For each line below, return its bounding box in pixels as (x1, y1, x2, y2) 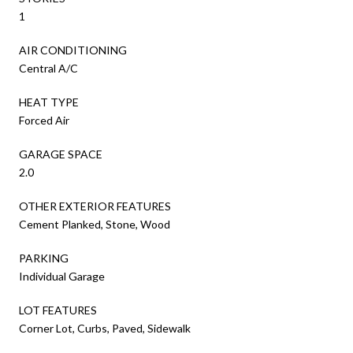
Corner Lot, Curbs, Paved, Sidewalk (19, 321, 191, 335)
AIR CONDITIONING (19, 43, 127, 57)
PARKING (19, 251, 69, 265)
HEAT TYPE (19, 95, 79, 109)
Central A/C (19, 61, 78, 75)
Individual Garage (19, 269, 105, 283)
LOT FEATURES (19, 303, 97, 317)
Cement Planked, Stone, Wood (19, 217, 170, 231)
